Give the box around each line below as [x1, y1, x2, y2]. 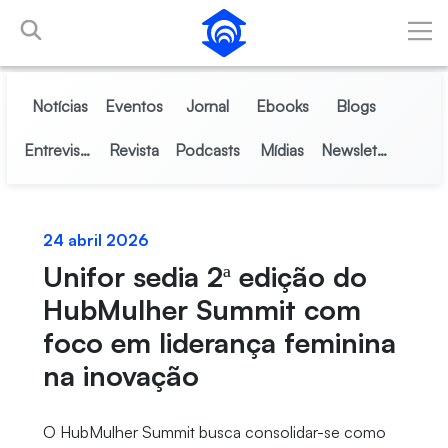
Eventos [104, 96, 163, 116]
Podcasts [175, 140, 241, 160]
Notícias [31, 96, 88, 116]
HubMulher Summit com [42, 292, 361, 327]
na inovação [42, 358, 199, 393]
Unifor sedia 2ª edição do [42, 259, 367, 294]
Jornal [186, 96, 230, 116]
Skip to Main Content [7, 9, 156, 29]
